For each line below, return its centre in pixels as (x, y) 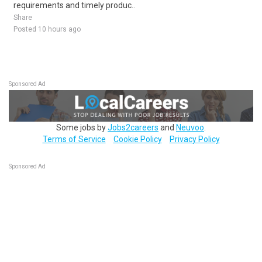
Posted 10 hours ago (47, 29)
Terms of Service (74, 139)
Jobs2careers (133, 127)
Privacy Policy (194, 139)
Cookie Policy (137, 139)
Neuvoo (190, 127)
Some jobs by (82, 127)
